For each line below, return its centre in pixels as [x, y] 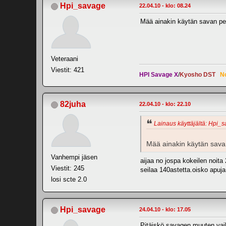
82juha [73, 104]
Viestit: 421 [68, 70]
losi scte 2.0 [69, 180]
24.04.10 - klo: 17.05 [165, 210]
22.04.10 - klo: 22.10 [165, 104]
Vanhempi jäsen [74, 157]
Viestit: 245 [68, 168]
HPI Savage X [159, 75]
